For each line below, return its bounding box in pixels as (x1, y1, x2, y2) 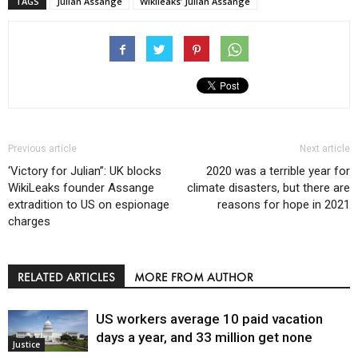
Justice (13, 338, 40, 350)
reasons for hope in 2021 (217, 197, 350, 212)
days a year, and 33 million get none (96, 328, 312, 345)
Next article (300, 142, 350, 154)
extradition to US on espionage (8, 197, 169, 212)
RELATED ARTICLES (18, 268, 115, 284)
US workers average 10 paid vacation (96, 310, 323, 327)
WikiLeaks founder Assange (8, 180, 154, 195)
